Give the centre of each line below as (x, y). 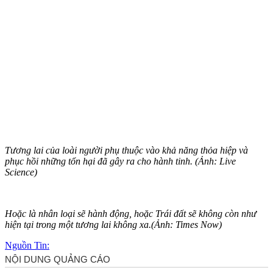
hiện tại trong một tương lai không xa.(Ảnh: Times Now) (113, 224)
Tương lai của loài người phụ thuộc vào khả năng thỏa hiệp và (126, 150)
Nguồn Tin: (27, 245)
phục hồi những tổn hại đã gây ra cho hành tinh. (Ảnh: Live (120, 161)
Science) (21, 172)
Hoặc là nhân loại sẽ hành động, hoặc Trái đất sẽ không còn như (131, 213)
